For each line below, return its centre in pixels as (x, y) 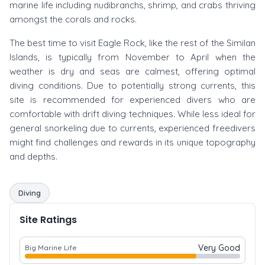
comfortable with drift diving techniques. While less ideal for (132, 114)
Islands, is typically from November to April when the (132, 57)
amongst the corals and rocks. (73, 19)
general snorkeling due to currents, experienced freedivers (132, 128)
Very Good (219, 248)
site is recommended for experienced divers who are (132, 100)
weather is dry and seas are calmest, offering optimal (132, 71)
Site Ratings (48, 220)
